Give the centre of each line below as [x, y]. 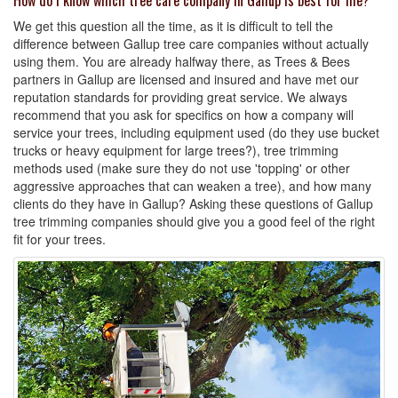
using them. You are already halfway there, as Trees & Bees [182, 61]
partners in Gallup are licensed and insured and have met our [186, 79]
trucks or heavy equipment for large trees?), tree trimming [176, 150]
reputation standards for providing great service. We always [180, 97]
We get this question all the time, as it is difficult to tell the [173, 26]
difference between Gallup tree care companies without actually [191, 44]
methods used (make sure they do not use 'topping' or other [182, 168]
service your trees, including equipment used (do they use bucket [196, 132]
